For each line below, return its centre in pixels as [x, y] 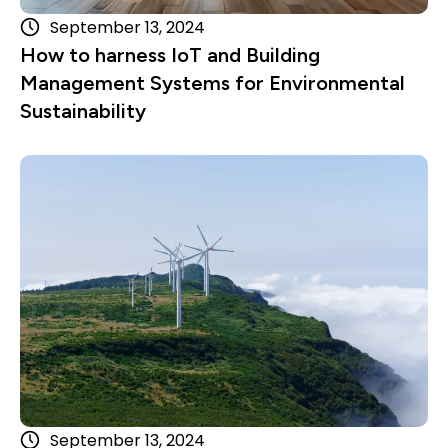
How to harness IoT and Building [170, 54]
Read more [224, 167]
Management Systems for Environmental [212, 82]
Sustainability [83, 110]
